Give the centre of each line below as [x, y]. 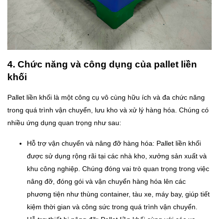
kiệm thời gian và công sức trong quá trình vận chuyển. [112, 207]
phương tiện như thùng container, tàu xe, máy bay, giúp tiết [118, 194]
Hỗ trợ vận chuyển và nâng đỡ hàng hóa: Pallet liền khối [114, 143]
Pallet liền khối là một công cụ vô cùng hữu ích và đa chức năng [106, 98]
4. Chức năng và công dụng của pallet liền [102, 64]
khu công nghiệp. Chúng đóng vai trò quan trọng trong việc [118, 169]
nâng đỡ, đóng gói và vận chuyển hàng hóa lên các [106, 182]
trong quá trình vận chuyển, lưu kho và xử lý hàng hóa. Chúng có [108, 110]
